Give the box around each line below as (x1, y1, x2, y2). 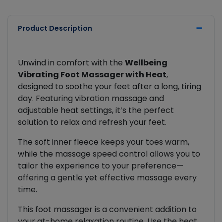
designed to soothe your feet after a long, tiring (18, 81, 201, 93)
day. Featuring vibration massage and (18, 93, 164, 105)
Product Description (18, 23, 92, 34)
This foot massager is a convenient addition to (18, 204, 197, 216)
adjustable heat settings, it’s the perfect (18, 105, 174, 116)
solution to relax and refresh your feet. (18, 116, 166, 128)
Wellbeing (125, 57, 167, 69)
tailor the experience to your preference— (18, 160, 183, 172)
